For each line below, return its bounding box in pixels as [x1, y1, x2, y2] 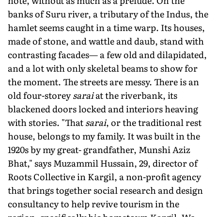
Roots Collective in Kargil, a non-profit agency [8, 170, 201, 183]
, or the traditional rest [106, 115, 201, 129]
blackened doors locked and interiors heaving [8, 102, 198, 115]
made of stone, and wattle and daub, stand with [8, 34, 204, 47]
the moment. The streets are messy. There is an [8, 75, 199, 88]
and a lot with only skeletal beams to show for [8, 61, 198, 75]
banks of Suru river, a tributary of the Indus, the [8, 7, 208, 20]
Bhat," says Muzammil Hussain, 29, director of [8, 156, 198, 170]
